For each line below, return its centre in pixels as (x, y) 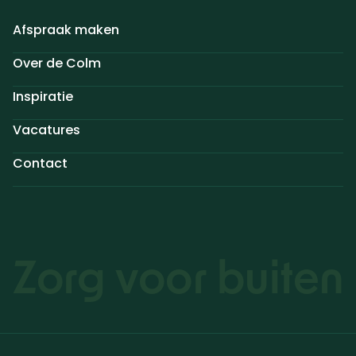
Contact (40, 164)
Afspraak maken (66, 30)
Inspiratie (43, 97)
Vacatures (46, 130)
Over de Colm (57, 64)
